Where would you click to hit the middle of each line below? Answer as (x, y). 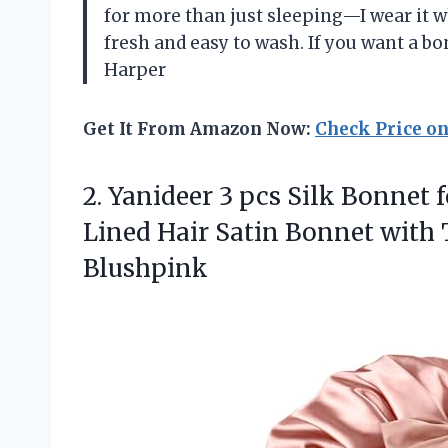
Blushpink (145, 269)
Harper (135, 70)
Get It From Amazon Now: (199, 129)
